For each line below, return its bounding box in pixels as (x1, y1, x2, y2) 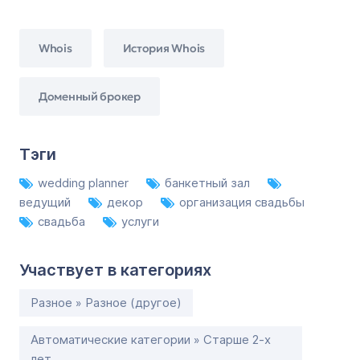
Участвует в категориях (19, 260, 211, 280)
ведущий (19, 194, 74, 210)
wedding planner (38, 175, 132, 190)
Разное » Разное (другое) (31, 295, 182, 310)
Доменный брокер (39, 88, 141, 104)
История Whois (122, 40, 205, 55)
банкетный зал (165, 175, 253, 190)
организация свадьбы (179, 194, 305, 210)
